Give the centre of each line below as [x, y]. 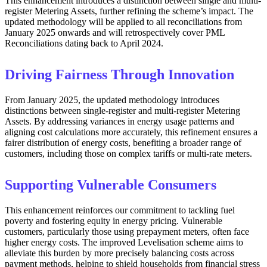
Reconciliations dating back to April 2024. [84, 43]
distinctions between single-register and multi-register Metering [122, 110]
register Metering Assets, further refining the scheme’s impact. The [129, 11]
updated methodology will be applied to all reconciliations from [123, 21]
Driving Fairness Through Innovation [119, 74]
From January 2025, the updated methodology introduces [112, 100]
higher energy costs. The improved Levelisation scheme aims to [124, 242]
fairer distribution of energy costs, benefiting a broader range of [123, 142]
